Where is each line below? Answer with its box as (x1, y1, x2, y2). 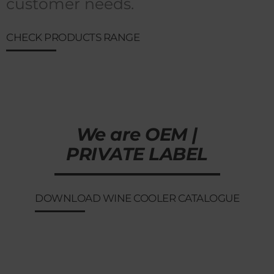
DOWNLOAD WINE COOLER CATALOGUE (35, 191, 239, 204)
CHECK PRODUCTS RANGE (6, 31, 139, 43)
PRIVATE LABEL (66, 143, 208, 165)
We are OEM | (76, 123, 198, 145)
